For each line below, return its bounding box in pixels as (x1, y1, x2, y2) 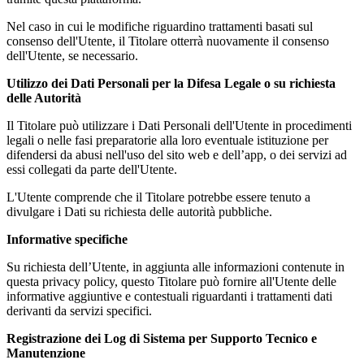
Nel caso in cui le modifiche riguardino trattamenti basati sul (6, 19, 313, 33)
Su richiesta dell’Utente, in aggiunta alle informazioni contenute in (6, 259, 344, 274)
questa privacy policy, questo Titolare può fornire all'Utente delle (6, 274, 336, 288)
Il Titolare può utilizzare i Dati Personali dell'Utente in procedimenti (6, 118, 352, 132)
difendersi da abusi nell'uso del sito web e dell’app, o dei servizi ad (6, 147, 347, 162)
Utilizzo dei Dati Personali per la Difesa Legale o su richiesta (6, 76, 336, 90)
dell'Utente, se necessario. (6, 48, 138, 63)
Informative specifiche (6, 232, 128, 246)
